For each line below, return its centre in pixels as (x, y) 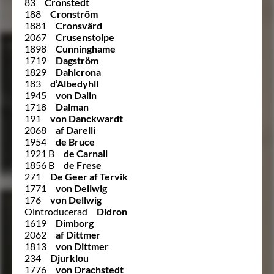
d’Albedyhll (74, 83)
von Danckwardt (87, 118)
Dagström (77, 60)
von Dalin (76, 95)
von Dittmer (82, 246)
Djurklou (69, 257)
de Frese (83, 165)
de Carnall (86, 153)
